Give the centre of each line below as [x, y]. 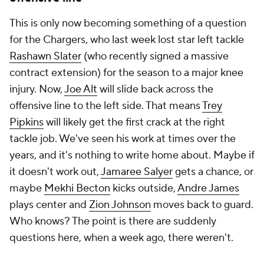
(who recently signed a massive [155, 57]
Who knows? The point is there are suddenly [113, 222]
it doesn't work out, [55, 172]
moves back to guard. [202, 205]
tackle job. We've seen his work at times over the [123, 139]
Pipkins [27, 123]
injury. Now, [37, 90]
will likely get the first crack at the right [134, 123]
